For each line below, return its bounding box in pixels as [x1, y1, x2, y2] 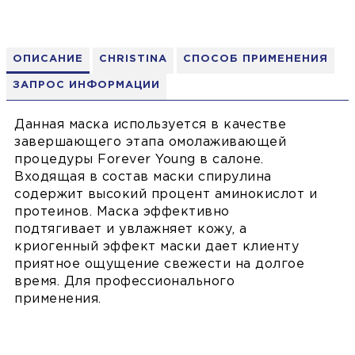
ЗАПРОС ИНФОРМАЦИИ [13, 81, 160, 90]
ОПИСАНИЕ [13, 55, 83, 64]
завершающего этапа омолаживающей [14, 136, 286, 149]
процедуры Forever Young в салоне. [14, 154, 264, 166]
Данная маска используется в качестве [14, 119, 286, 132]
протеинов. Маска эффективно [14, 206, 230, 219]
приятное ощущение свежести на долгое [14, 258, 304, 271]
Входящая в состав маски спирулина [14, 171, 272, 184]
